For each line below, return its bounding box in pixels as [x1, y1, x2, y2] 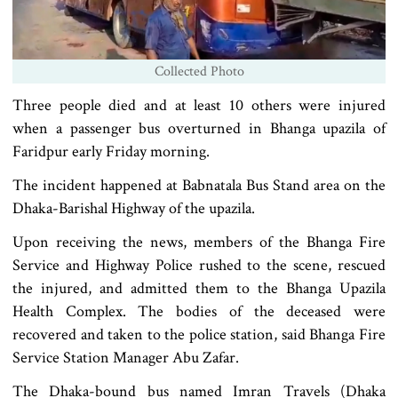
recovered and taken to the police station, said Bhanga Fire [12, 324, 386, 346]
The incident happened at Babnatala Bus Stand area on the [12, 175, 386, 196]
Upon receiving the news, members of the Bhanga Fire [12, 232, 386, 253]
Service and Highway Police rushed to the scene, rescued [12, 255, 386, 276]
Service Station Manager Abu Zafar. [12, 347, 239, 369]
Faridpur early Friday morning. [12, 141, 210, 163]
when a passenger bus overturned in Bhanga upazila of [12, 118, 386, 139]
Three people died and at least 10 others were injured [12, 95, 386, 116]
